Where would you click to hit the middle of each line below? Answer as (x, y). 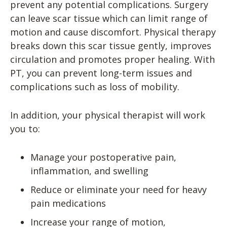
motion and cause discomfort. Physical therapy (113, 32)
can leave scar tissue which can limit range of (109, 18)
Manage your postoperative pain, (103, 157)
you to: (25, 128)
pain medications (68, 203)
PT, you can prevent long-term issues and (101, 73)
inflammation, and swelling (89, 171)
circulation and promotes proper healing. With (112, 60)
